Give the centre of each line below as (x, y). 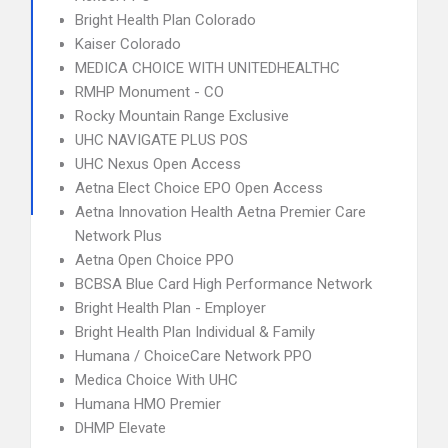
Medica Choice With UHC (156, 380)
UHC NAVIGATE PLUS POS (161, 140)
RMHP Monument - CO (149, 92)
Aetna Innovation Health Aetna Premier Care (220, 212)
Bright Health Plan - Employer (170, 308)
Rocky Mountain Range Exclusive (182, 116)
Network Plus (118, 236)
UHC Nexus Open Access (158, 164)
